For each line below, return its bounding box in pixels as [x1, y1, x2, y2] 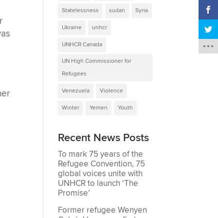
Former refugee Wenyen [58, 205, 147, 216]
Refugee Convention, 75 [58, 158, 145, 169]
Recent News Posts [58, 131, 149, 145]
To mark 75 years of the [58, 148, 144, 160]
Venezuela [62, 87, 90, 94]
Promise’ [58, 187, 91, 199]
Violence [100, 87, 124, 94]
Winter [62, 104, 80, 111]
